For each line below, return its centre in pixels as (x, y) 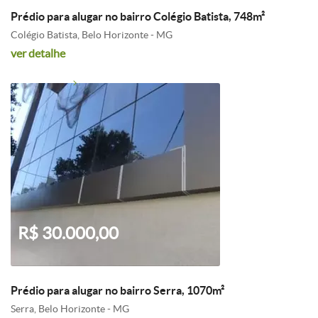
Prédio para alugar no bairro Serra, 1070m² (117, 290)
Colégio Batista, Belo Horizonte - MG (92, 35)
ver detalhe (38, 53)
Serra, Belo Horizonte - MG (70, 309)
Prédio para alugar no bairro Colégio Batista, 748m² (138, 16)
